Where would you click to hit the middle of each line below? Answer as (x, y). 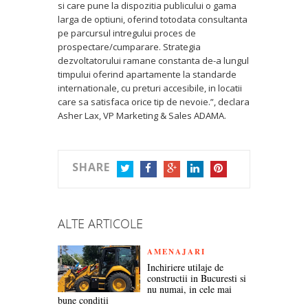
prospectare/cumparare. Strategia (129, 47)
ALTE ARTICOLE (100, 223)
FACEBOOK (163, 185)
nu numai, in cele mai (189, 289)
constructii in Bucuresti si (197, 278)
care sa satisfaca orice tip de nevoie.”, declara (154, 102)
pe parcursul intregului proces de (127, 33)
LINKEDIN (207, 185)
